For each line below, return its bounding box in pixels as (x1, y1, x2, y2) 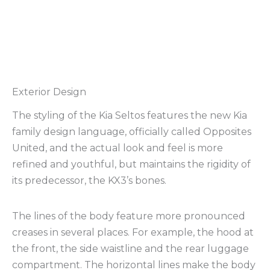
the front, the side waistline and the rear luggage (12, 242, 249, 254)
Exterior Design (12, 86, 86, 98)
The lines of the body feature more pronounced (12, 210, 245, 222)
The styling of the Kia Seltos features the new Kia (12, 109, 247, 121)
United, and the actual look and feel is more (12, 142, 223, 154)
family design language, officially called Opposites (12, 125, 251, 137)
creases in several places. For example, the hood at (12, 226, 254, 238)
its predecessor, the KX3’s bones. (12, 174, 166, 186)
